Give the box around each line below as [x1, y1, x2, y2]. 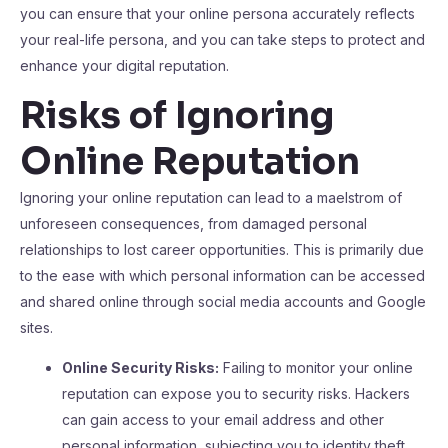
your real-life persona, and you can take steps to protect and [20, 31, 425, 48]
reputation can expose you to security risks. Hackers [62, 385, 410, 402]
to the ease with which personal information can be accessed [20, 267, 425, 284]
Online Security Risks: [62, 359, 219, 376]
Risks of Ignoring [20, 93, 334, 138]
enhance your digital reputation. [20, 57, 229, 74]
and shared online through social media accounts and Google [20, 293, 426, 310]
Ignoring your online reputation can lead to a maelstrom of [20, 189, 402, 206]
